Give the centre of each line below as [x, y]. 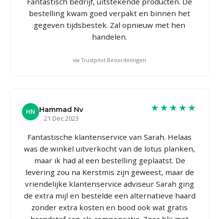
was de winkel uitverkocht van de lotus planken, [109, 148]
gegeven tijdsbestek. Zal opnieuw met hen [109, 25]
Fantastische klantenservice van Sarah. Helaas [109, 137]
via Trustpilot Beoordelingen [109, 60]
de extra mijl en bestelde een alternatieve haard [109, 195]
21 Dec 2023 [61, 118]
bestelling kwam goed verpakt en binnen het [109, 13]
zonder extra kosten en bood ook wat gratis [109, 207]
